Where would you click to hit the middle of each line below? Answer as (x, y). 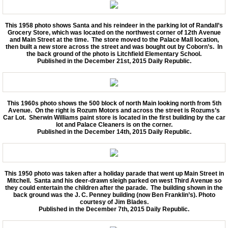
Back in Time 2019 (70, 122)
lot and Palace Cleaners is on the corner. (114, 124)
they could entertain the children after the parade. (76, 188)
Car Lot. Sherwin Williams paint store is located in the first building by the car (114, 117)
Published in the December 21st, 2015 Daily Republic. (114, 61)
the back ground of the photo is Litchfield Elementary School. (114, 54)
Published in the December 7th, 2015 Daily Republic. (114, 209)
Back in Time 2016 (70, 200)
